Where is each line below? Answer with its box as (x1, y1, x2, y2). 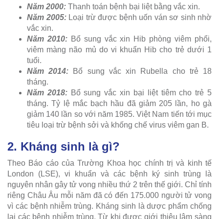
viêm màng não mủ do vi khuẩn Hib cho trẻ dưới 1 (27, 45, 212, 54)
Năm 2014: (27, 66, 69, 75)
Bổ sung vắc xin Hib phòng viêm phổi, (70, 34, 212, 43)
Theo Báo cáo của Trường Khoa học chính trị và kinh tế (7, 158, 212, 167)
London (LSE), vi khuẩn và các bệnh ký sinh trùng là (7, 169, 212, 178)
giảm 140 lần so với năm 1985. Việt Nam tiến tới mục (27, 109, 212, 118)
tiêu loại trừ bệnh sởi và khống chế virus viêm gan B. (27, 120, 209, 129)
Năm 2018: (27, 88, 71, 97)
